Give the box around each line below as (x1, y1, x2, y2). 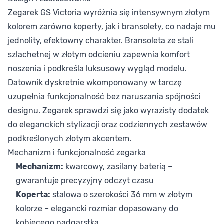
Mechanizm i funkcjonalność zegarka (8, 148, 146, 157)
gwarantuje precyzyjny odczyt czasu (16, 176, 154, 185)
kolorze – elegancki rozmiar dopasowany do (16, 204, 178, 213)
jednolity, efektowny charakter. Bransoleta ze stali (8, 36, 193, 45)
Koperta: (16, 190, 50, 199)
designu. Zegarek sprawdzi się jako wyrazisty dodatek (8, 106, 209, 115)
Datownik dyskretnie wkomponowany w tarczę (8, 78, 182, 87)
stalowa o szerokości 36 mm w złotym (50, 190, 192, 199)
